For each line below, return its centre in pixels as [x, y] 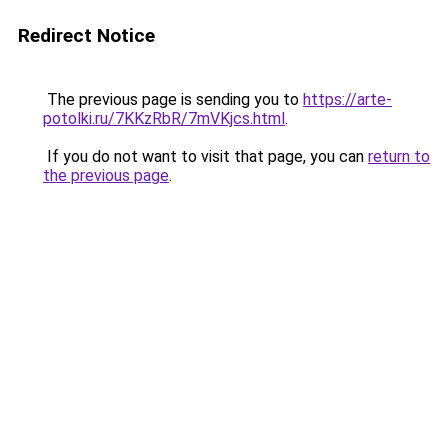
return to [399, 156]
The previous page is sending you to [173, 99]
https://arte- [347, 99]
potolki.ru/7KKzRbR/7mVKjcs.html [164, 118]
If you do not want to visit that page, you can [205, 156]
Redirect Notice [86, 35]
